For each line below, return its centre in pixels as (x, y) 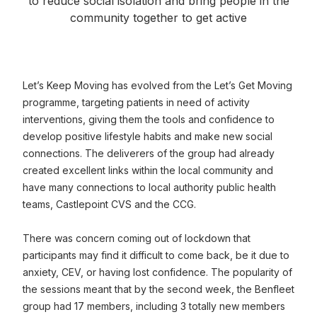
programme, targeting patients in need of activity (136, 102)
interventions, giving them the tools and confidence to (149, 119)
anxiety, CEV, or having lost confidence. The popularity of (157, 272)
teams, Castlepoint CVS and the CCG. (109, 204)
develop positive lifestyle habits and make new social (148, 136)
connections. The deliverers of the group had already (149, 153)
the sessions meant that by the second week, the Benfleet (158, 289)
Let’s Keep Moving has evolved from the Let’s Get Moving (157, 85)
